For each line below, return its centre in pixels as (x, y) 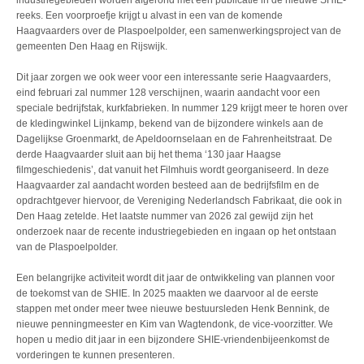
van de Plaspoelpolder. (67, 247)
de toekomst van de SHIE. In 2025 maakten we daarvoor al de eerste (167, 294)
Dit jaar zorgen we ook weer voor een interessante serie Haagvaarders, (173, 78)
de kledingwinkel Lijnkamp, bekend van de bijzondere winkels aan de (170, 124)
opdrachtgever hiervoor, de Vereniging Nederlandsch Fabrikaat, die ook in (179, 201)
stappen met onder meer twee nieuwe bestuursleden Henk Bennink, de (173, 309)
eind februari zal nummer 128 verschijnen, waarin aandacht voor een (168, 93)
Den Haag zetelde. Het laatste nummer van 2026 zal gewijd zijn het (165, 217)
